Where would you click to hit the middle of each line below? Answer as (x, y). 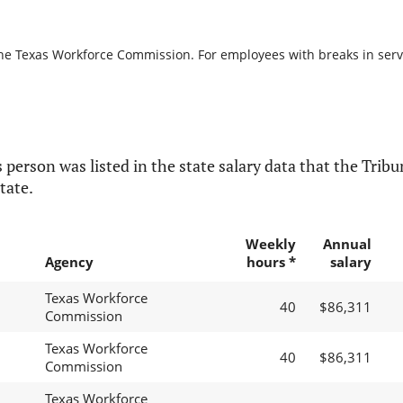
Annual (347, 244)
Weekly (270, 244)
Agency (69, 262)
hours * (271, 262)
